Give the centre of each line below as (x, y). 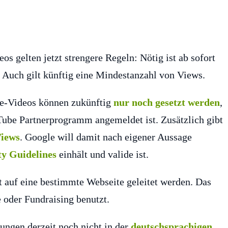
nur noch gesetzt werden (167, 103)
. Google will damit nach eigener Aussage (106, 137)
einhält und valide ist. (103, 154)
